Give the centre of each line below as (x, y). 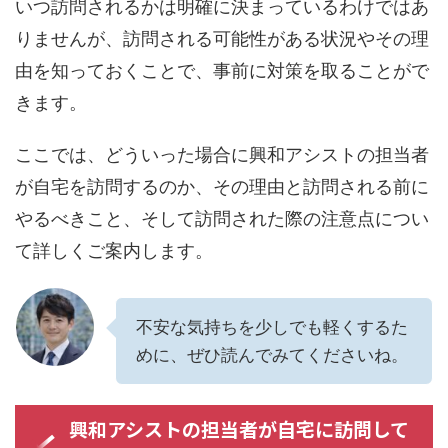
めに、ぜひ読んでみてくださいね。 (272, 355)
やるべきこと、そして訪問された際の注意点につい (222, 219)
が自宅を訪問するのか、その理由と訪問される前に (222, 187)
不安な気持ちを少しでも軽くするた (272, 327)
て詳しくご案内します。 (114, 251)
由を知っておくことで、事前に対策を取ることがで (222, 71)
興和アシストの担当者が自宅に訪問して (238, 429)
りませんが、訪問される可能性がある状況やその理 (222, 39)
